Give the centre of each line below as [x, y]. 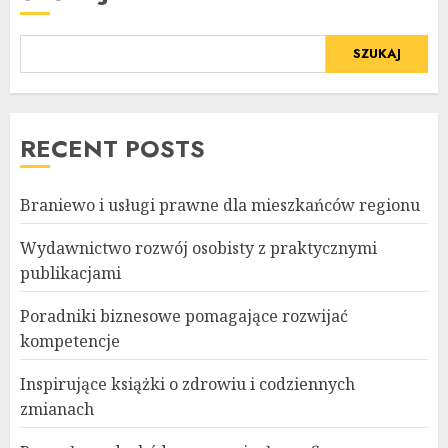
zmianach [57, 408]
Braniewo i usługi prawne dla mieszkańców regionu [220, 204]
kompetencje [70, 340]
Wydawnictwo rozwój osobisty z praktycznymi [198, 247]
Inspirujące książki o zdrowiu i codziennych [187, 383]
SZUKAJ [377, 54]
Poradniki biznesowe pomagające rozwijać [184, 315]
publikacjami [70, 272]
